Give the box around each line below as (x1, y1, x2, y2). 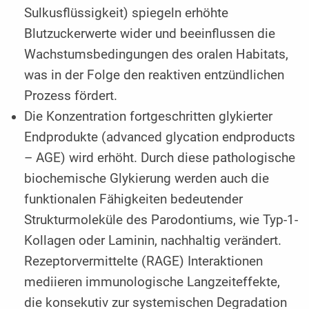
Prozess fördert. (24, 88, 118, 103)
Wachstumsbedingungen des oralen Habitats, (24, 46, 289, 62)
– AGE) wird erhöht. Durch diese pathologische (24, 150, 296, 166)
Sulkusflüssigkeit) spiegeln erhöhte (24, 5, 229, 21)
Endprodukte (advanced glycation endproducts (24, 129, 296, 145)
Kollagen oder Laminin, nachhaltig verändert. (24, 232, 282, 248)
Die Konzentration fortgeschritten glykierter (24, 108, 273, 124)
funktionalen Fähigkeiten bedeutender (24, 191, 243, 207)
